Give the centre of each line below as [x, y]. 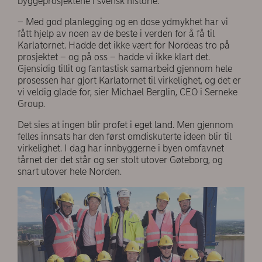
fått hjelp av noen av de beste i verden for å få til [116, 33]
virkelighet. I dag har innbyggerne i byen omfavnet [121, 148]
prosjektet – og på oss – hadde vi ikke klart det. [114, 57]
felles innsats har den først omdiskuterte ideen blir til [125, 136]
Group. [32, 104]
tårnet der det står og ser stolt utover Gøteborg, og [120, 160]
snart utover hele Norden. [72, 171]
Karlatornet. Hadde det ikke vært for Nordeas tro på [124, 45]
